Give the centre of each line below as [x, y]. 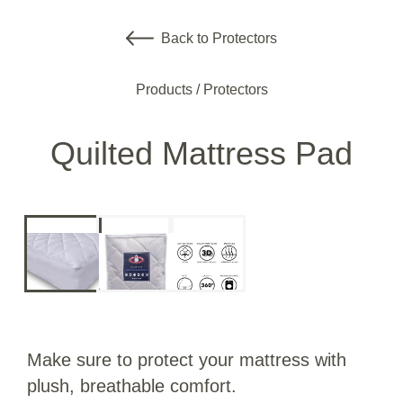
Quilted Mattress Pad [201, 153]
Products [164, 90]
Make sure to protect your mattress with [187, 360]
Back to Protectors [219, 38]
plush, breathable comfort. [132, 386]
